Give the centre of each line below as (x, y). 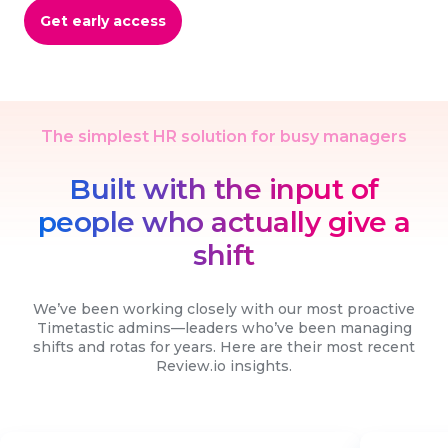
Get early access (103, 21)
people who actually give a (224, 222)
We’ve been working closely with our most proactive (224, 309)
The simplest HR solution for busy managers (224, 137)
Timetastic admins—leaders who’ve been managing (224, 328)
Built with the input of (224, 189)
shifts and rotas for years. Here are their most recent (224, 347)
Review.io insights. (224, 366)
